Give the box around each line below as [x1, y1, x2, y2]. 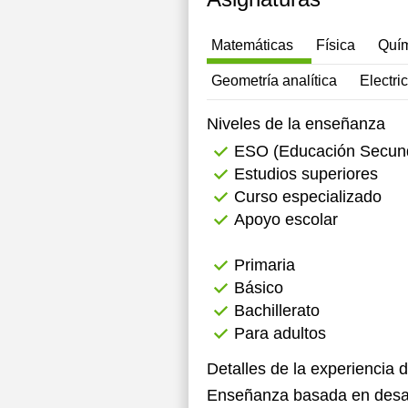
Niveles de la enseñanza [207, 115, 385, 133]
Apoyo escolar [234, 210, 338, 229]
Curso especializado [234, 188, 382, 206]
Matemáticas [211, 37, 293, 53]
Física [316, 37, 355, 53]
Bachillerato [234, 301, 320, 320]
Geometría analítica [211, 73, 337, 88]
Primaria [234, 256, 295, 274]
